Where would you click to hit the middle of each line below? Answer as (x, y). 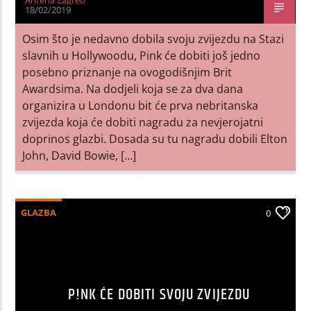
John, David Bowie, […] (79, 155)
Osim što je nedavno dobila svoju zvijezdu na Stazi (153, 39)
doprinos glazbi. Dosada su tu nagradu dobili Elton (155, 138)
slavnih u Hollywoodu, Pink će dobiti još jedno (142, 55)
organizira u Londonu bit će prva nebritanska (141, 105)
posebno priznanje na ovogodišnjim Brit (127, 72)
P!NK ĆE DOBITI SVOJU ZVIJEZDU (159, 294)
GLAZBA (39, 212)
